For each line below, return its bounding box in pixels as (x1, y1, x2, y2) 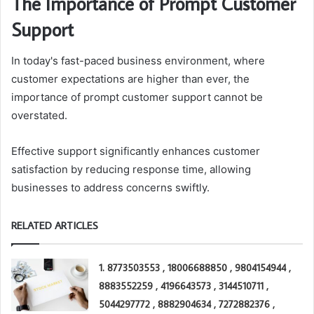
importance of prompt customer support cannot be (11, 90, 263, 104)
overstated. (11, 108, 67, 122)
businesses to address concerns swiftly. (11, 180, 210, 194)
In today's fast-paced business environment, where (11, 53, 265, 67)
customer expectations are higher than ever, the (11, 71, 250, 86)
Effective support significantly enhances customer (11, 144, 260, 158)
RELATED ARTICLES (11, 218, 98, 232)
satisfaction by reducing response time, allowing (11, 162, 251, 176)
